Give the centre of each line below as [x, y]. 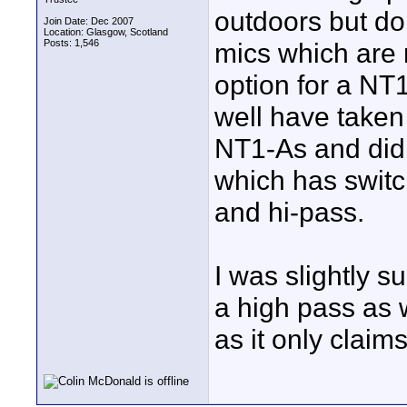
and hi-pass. [289, 212]
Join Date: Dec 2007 [89, 21]
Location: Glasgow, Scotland [106, 32]
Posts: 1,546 [71, 43]
